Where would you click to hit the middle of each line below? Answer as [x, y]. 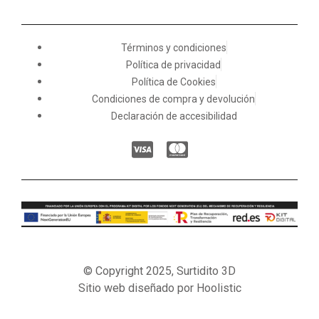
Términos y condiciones [173, 47]
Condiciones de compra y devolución [173, 99]
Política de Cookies [173, 82]
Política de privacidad [173, 64]
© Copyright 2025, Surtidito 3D [159, 271]
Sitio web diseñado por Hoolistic [159, 288]
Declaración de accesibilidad [174, 116]
